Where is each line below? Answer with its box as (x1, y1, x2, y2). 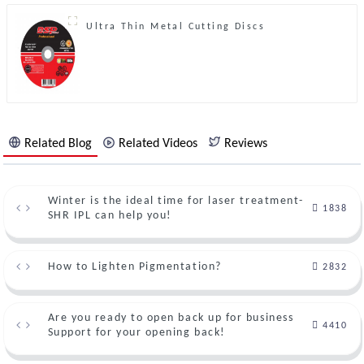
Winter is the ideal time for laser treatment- (47, 194, 304, 207)
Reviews (224, 137, 268, 151)
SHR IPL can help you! (47, 209, 172, 222)
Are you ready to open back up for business (47, 311, 294, 324)
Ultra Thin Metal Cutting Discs (86, 21, 266, 32)
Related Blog (24, 137, 93, 151)
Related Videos (119, 137, 198, 151)
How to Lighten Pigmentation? (47, 260, 222, 273)
